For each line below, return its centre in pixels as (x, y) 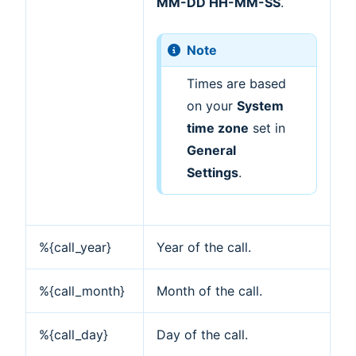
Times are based (236, 83)
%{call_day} (74, 334)
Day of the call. (202, 334)
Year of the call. (204, 247)
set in (267, 128)
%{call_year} (75, 247)
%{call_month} (82, 290)
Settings (212, 172)
